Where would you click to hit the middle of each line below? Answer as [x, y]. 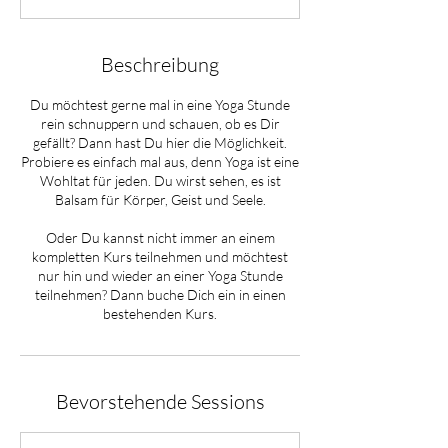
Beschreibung [160, 64]
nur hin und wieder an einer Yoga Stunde [160, 275]
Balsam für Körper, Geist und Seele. [160, 199]
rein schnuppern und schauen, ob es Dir [160, 123]
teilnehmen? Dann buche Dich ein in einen [160, 294]
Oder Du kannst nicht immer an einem [160, 237]
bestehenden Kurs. [160, 313]
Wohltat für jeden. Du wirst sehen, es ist [160, 180]
